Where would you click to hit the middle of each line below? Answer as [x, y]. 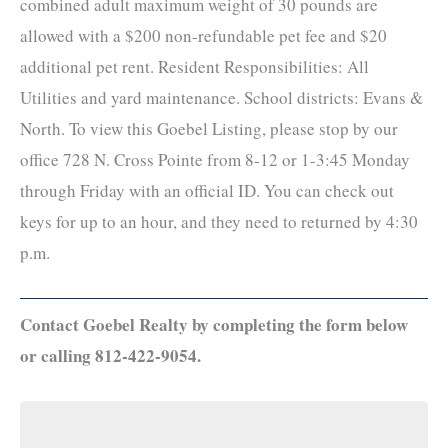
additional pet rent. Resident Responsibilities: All [194, 67]
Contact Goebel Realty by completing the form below [214, 324]
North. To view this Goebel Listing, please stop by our [209, 129]
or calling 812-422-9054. [110, 355]
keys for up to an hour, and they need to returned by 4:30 [219, 222]
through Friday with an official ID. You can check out [207, 191]
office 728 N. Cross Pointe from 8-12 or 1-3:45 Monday [215, 160]
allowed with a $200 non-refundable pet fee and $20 [203, 36]
